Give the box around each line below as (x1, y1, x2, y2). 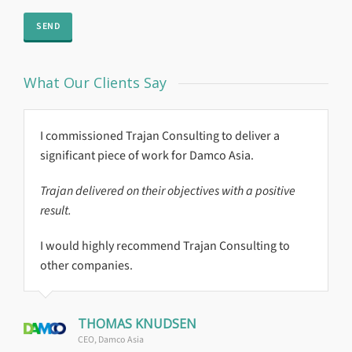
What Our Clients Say (24, 73, 167, 92)
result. (40, 202, 71, 218)
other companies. (40, 257, 133, 273)
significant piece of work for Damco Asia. (40, 147, 254, 163)
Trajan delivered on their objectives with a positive (40, 182, 295, 199)
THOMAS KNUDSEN (78, 315, 196, 332)
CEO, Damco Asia (78, 333, 144, 346)
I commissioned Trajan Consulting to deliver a (40, 127, 280, 144)
